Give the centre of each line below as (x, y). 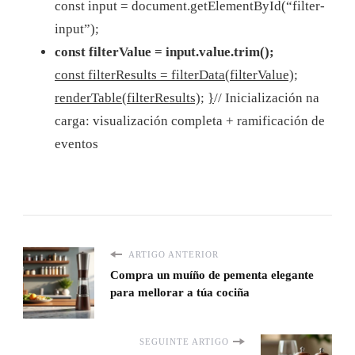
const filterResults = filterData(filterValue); (176, 74)
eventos (76, 143)
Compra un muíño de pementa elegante (212, 275)
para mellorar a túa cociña (180, 293)
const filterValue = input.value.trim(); (164, 52)
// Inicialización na (267, 97)
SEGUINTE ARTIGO (184, 342)
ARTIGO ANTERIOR (172, 255)
